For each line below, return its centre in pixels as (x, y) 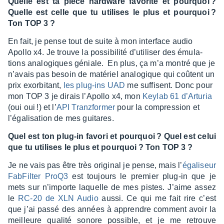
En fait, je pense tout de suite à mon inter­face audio (100, 41)
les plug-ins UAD (94, 85)
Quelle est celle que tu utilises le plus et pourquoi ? (112, 12)
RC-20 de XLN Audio (58, 198)
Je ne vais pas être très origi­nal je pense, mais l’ (95, 165)
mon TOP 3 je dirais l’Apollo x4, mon (75, 96)
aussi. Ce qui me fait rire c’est (157, 198)
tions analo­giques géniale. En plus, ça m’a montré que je (112, 63)
